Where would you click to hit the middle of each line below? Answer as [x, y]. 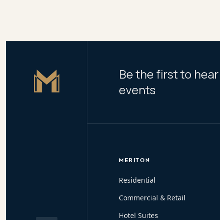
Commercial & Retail [152, 198]
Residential [137, 180]
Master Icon [65, 73]
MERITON [135, 160]
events [137, 90]
